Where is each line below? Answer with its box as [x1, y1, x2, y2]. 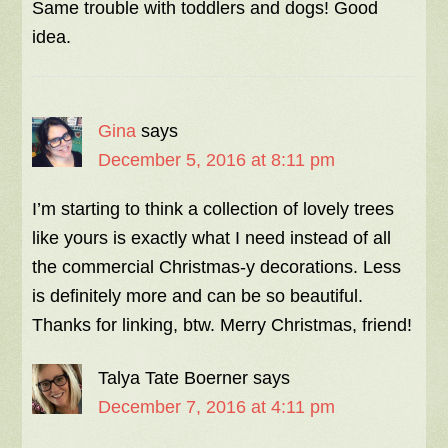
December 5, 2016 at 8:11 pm [98, 150, 336, 171]
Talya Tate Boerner [98, 368, 249, 389]
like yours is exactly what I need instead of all [32, 228, 392, 249]
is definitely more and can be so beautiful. [32, 286, 364, 307]
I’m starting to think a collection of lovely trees [32, 199, 395, 220]
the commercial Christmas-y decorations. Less [32, 257, 402, 278]
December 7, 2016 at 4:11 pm [98, 397, 336, 418]
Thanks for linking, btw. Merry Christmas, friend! [32, 315, 413, 336]
